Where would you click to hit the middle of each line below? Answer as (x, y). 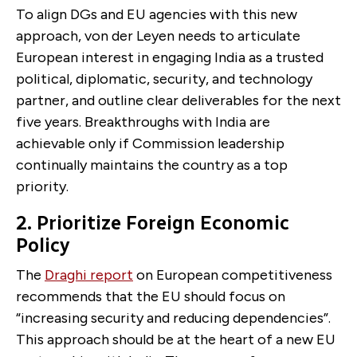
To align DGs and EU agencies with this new (157, 14)
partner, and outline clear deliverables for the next (178, 100)
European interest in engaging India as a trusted (170, 57)
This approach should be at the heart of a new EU (176, 339)
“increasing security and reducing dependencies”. (173, 318)
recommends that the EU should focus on (151, 296)
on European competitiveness (233, 275)
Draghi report (89, 275)
